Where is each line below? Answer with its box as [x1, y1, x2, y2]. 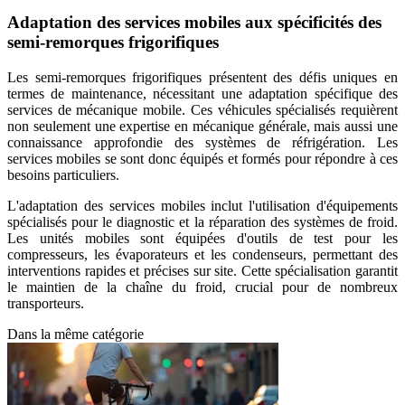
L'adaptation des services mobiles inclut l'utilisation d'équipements [7, 198, 398, 214]
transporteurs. [7, 296, 84, 312]
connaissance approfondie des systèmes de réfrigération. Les [7, 135, 398, 151]
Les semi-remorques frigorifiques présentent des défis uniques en [7, 70, 398, 86]
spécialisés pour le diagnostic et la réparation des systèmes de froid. [7, 214, 398, 231]
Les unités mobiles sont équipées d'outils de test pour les [7, 231, 398, 247]
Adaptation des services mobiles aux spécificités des [7, 13, 381, 33]
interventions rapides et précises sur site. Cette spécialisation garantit [7, 263, 398, 279]
